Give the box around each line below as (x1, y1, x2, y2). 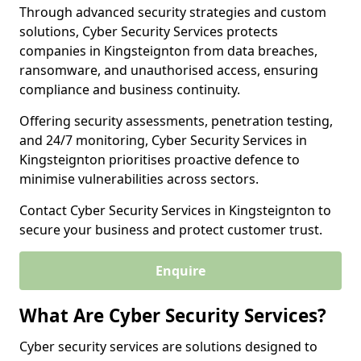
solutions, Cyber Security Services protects (19, 23, 278, 40)
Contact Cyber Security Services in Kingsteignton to (19, 201, 331, 219)
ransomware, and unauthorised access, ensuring (19, 61, 318, 79)
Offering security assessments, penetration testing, (19, 112, 333, 130)
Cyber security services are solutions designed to (19, 338, 317, 355)
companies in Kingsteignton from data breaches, (19, 42, 317, 60)
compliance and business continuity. (19, 81, 240, 98)
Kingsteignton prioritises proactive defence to (19, 151, 300, 168)
